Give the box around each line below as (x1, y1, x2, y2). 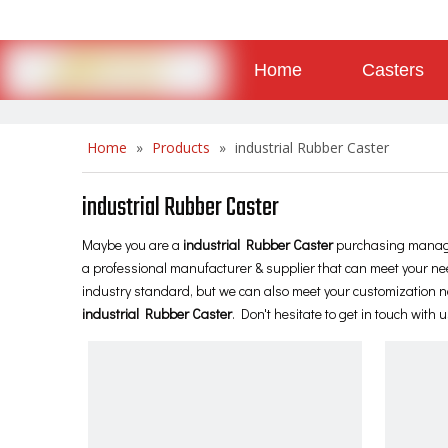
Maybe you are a (82, 235, 183, 254)
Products (152, 138, 210, 157)
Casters (362, 60, 424, 80)
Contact (361, 120, 423, 140)
